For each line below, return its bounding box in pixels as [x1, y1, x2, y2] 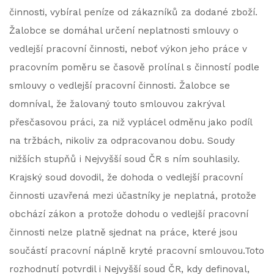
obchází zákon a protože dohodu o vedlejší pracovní [9, 209, 248, 220]
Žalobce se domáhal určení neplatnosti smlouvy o [9, 25, 239, 36]
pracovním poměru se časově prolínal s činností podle [9, 62, 259, 73]
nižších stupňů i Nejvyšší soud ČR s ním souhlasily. [9, 154, 240, 165]
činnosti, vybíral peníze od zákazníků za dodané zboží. [9, 7, 257, 18]
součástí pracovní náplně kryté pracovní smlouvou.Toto [9, 245, 264, 256]
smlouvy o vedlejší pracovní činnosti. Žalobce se [9, 80, 230, 91]
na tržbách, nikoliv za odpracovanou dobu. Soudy [9, 135, 235, 146]
